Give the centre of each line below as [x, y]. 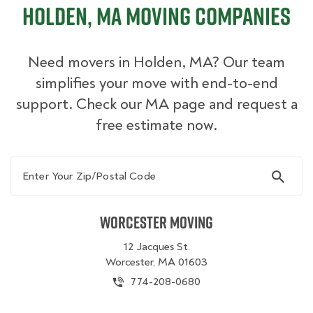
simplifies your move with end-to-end [156, 83]
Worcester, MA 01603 [156, 262]
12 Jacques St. [156, 247]
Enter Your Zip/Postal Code [81, 163]
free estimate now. [156, 125]
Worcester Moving [156, 222]
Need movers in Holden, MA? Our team [156, 62]
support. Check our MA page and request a [156, 104]
